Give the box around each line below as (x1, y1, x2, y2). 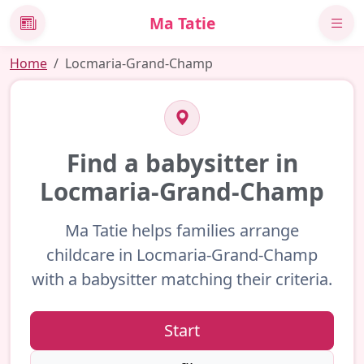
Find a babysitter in (66, 145, 298, 180)
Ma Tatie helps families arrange (65, 219, 299, 241)
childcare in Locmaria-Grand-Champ (46, 243, 318, 266)
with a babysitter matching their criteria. (32, 267, 332, 290)
